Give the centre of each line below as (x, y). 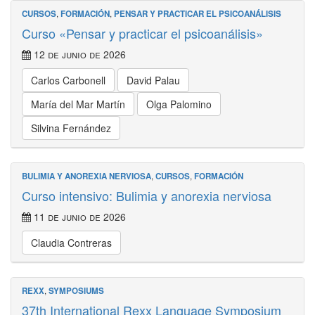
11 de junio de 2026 (78, 217)
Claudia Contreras (71, 243)
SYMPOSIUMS (76, 291)
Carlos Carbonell (68, 80)
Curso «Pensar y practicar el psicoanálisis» (142, 33)
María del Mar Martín (78, 104)
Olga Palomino (179, 104)
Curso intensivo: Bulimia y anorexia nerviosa (147, 195)
